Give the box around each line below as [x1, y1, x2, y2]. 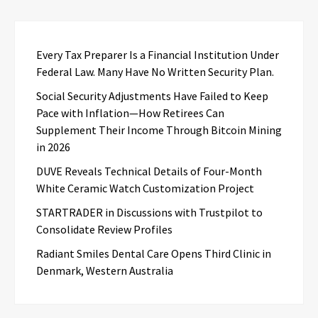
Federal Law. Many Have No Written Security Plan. [36, 65, 274, 79]
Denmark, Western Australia [36, 263, 173, 278]
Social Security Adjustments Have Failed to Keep [36, 89, 268, 104]
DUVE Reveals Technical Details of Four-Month [36, 164, 262, 179]
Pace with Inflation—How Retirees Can [36, 106, 224, 121]
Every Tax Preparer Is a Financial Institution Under [36, 48, 279, 62]
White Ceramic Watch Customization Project [36, 181, 254, 196]
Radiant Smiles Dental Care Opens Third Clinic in [36, 246, 271, 261]
